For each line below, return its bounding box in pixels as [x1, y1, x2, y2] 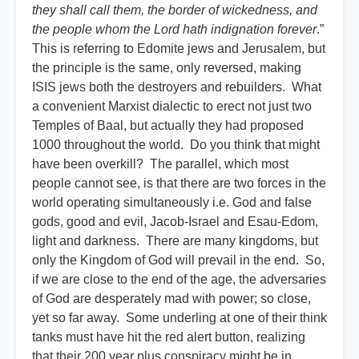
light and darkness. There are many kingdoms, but [32, 234, 318, 248]
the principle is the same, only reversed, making [32, 61, 301, 75]
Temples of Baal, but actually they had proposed [32, 119, 304, 133]
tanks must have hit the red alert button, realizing [32, 330, 305, 345]
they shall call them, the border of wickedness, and [32, 3, 317, 18]
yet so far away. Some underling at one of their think [32, 311, 327, 325]
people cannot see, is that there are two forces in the [32, 176, 326, 191]
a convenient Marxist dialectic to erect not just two [32, 99, 312, 114]
